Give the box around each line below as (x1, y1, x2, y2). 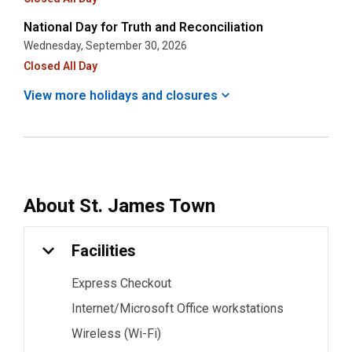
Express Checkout (71, 276, 171, 291)
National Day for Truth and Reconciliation (24, 20, 263, 35)
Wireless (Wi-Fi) (71, 326, 161, 341)
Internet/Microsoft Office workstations (71, 301, 284, 316)
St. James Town (79, 195, 215, 217)
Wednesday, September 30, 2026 (24, 39, 187, 52)
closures (166, 88, 218, 103)
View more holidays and (24, 88, 166, 103)
